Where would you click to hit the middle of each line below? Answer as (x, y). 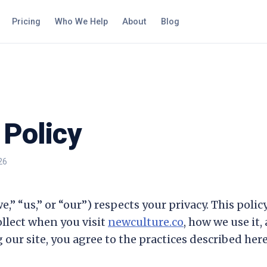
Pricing (27, 22)
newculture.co (146, 222)
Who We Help (82, 22)
